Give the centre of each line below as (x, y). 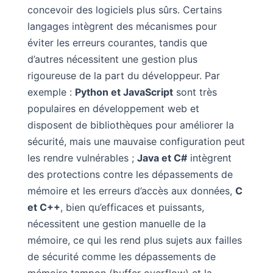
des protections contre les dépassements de (130, 174)
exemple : (51, 92)
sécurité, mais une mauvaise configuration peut (136, 141)
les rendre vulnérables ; (82, 158)
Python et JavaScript (124, 92)
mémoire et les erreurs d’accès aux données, (131, 190)
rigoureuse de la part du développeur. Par (123, 75)
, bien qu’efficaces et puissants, (132, 207)
